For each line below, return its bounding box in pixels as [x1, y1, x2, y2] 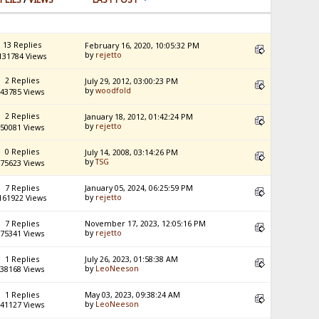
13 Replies [2, 40, 41, 51]
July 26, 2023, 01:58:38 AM [85, 254, 179, 265]
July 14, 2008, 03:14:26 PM [85, 147, 179, 158]
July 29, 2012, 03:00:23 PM [85, 76, 179, 87]
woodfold [95, 85, 132, 96]
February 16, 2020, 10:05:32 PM [85, 41, 200, 51]
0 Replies [4, 147, 39, 157]
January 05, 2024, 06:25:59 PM [85, 183, 194, 194]
